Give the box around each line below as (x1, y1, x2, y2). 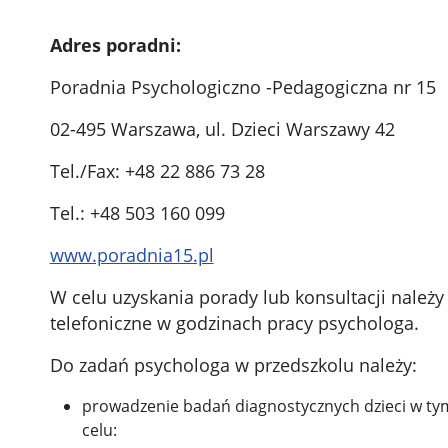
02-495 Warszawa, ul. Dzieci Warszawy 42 (49, 117, 395, 142)
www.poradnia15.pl (49, 243, 214, 268)
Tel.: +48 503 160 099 (49, 201, 225, 226)
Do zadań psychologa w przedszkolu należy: (49, 353, 417, 378)
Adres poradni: (49, 33, 181, 58)
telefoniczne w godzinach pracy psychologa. (49, 311, 419, 336)
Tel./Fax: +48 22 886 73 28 (49, 159, 265, 184)
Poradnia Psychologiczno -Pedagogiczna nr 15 (49, 75, 436, 100)
